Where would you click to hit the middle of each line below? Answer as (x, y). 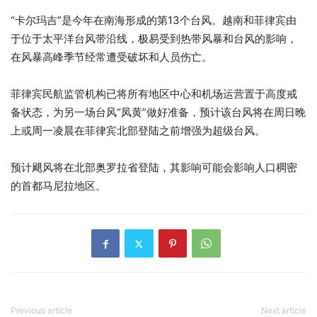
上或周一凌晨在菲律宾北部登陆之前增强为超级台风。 (138, 131)
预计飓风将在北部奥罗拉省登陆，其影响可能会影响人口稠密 (154, 168)
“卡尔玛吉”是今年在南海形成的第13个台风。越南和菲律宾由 (154, 21)
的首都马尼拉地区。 (58, 186)
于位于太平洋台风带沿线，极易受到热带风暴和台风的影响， (154, 39)
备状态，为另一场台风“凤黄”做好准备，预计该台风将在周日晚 (158, 113)
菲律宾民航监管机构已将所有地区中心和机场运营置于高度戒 (154, 94)
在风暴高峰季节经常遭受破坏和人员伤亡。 (111, 57)
